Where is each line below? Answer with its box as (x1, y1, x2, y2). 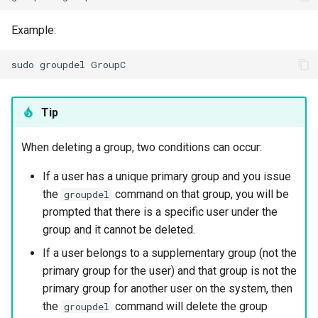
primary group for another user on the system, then (42, 281, 292, 295)
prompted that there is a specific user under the (42, 204, 278, 219)
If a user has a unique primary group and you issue (42, 169, 291, 183)
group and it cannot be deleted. (42, 222, 195, 236)
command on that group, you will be (111, 187, 289, 201)
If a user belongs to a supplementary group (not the (42, 246, 297, 260)
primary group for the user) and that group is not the (42, 263, 297, 278)
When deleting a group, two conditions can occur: (21, 140, 262, 154)
